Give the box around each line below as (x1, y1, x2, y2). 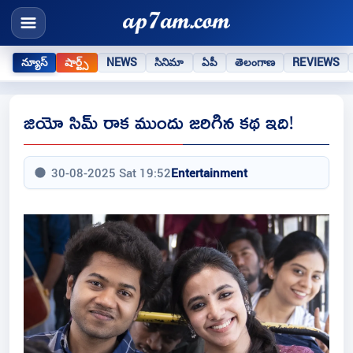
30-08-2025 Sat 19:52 (51, 165, 171, 181)
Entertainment (171, 165, 247, 181)
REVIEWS (292, 54, 340, 69)
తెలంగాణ (234, 54, 276, 69)
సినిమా (154, 54, 184, 69)
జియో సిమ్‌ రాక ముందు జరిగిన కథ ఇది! (24, 103, 294, 141)
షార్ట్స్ (65, 54, 89, 69)
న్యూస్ (21, 54, 48, 69)
